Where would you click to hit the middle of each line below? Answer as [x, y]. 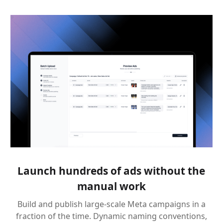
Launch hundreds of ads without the [111, 170]
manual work [111, 186]
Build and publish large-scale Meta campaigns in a [111, 204]
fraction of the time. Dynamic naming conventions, [111, 216]
